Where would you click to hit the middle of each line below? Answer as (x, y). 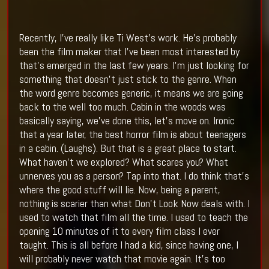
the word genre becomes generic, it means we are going (131, 93)
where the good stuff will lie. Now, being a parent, (119, 190)
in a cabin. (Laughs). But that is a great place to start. (128, 148)
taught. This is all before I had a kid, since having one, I (128, 245)
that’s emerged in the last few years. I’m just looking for (134, 65)
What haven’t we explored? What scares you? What (123, 162)
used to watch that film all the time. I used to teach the (133, 217)
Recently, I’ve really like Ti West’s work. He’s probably (128, 38)
